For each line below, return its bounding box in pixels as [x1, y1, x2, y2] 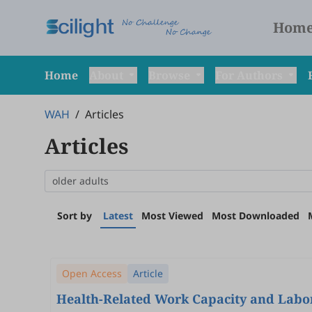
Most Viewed [141, 209, 203, 222]
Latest [103, 209, 133, 222]
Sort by [57, 209, 92, 222]
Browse [148, 68, 193, 83]
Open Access [62, 267, 122, 280]
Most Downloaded [212, 209, 299, 222]
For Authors [215, 68, 286, 83]
